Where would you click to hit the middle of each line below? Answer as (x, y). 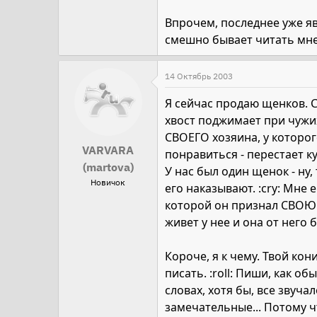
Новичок (108, 182)
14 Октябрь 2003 (199, 76)
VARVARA (108, 150)
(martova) (108, 167)
